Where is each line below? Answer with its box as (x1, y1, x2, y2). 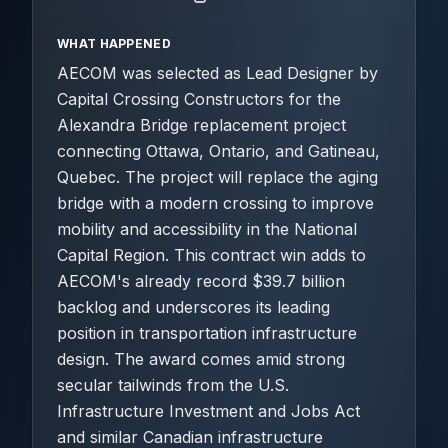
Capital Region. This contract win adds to (57, 245, 366, 265)
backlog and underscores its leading (57, 297, 330, 317)
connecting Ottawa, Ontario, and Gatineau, (57, 141, 380, 161)
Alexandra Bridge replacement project (57, 115, 346, 135)
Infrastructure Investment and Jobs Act (57, 401, 360, 421)
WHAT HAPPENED (57, 36, 171, 51)
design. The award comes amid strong (57, 349, 345, 369)
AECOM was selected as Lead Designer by (57, 63, 378, 83)
